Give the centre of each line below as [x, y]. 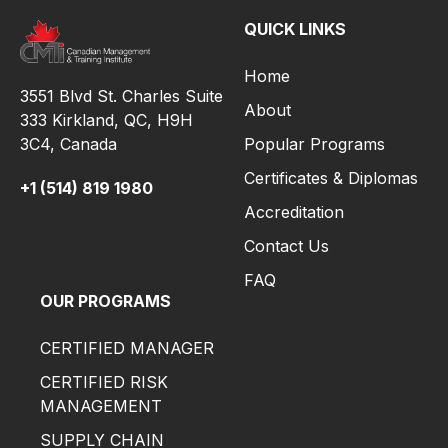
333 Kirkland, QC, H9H [106, 119]
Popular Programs [314, 144]
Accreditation [294, 212]
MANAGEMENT [101, 406]
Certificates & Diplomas [331, 178]
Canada [88, 143]
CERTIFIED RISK [104, 382]
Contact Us [286, 246]
